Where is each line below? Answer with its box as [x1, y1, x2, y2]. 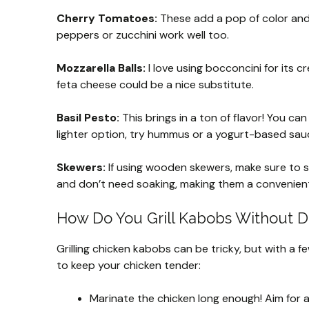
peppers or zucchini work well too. [57, 28, 229, 42]
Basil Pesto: [57, 110, 119, 125]
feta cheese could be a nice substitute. [57, 77, 254, 92]
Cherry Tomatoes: [57, 11, 157, 26]
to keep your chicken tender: [57, 258, 201, 272]
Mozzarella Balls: [57, 61, 146, 75]
